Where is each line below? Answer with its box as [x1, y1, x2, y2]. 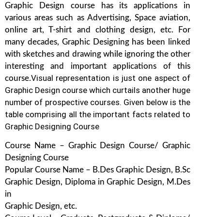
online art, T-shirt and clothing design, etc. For [5, 26, 191, 34]
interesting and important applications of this [5, 62, 191, 71]
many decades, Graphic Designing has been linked [5, 38, 191, 46]
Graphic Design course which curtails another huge [5, 85, 191, 95]
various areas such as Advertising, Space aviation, [5, 14, 191, 22]
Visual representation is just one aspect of [31, 73, 191, 83]
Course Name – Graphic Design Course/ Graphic [5, 141, 191, 150]
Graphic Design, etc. [5, 202, 77, 211]
